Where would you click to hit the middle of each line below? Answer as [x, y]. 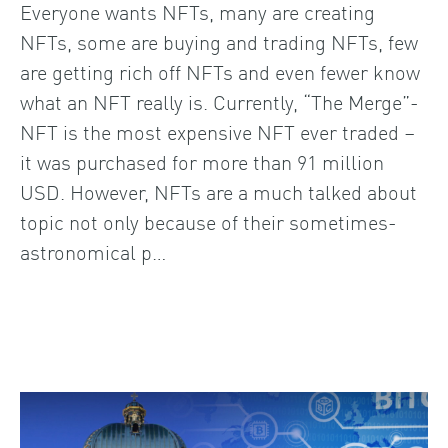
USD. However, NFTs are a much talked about [218, 190]
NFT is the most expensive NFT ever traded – [217, 130]
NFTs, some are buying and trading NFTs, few [219, 40]
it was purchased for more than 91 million [202, 160]
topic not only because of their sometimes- [208, 220]
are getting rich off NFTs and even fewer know [220, 70]
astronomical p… [93, 250]
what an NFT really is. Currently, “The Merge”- [219, 100]
